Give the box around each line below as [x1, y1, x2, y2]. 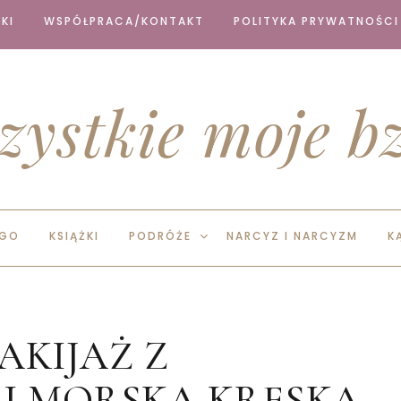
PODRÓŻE [129, 228, 192, 243]
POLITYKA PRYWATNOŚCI [234, 13, 399, 29]
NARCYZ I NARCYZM [226, 228, 358, 243]
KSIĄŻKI [49, 228, 99, 243]
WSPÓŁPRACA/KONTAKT [44, 13, 204, 29]
